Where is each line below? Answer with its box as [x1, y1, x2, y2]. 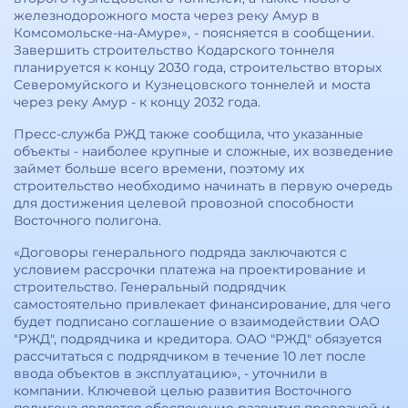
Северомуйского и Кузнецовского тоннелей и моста [14, 76, 371, 93]
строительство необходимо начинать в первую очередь [14, 178, 393, 194]
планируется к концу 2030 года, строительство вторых [14, 59, 382, 76]
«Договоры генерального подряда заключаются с [14, 244, 347, 260]
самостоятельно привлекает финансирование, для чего [14, 296, 391, 312]
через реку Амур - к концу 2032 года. [14, 94, 260, 110]
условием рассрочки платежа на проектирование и [14, 261, 366, 278]
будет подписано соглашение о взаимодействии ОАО [14, 313, 380, 330]
